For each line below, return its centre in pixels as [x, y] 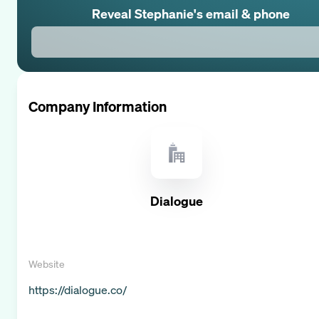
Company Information [98, 106]
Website [47, 263]
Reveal [113, 13]
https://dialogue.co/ [78, 289]
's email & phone [242, 13]
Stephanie [164, 13]
